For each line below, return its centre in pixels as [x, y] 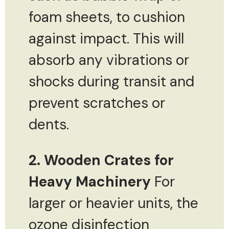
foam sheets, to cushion [107, 17]
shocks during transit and [111, 81]
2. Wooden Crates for [101, 160]
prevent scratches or [97, 103]
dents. [49, 124]
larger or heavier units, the [113, 203]
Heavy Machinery [90, 181]
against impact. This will [106, 38]
